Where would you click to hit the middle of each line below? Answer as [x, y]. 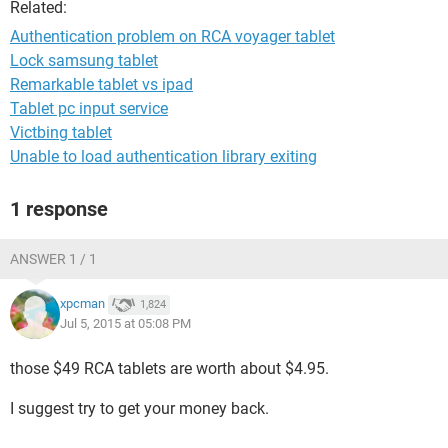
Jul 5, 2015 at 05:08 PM [125, 323]
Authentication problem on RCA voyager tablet [172, 36]
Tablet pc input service [89, 108]
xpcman [82, 304]
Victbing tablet [61, 132]
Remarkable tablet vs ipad [101, 84]
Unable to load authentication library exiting [163, 156]
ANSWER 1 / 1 [53, 259]
